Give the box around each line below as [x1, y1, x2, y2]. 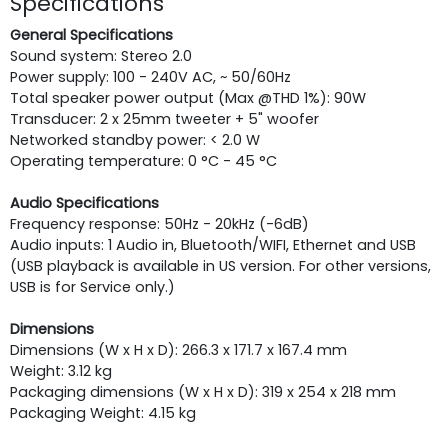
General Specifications [10, 24, 173, 45]
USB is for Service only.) [10, 276, 175, 297]
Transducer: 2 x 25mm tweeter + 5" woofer [10, 108, 319, 129]
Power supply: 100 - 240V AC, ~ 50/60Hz [10, 66, 291, 87]
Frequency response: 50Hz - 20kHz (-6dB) [10, 213, 309, 234]
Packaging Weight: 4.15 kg [10, 402, 196, 423]
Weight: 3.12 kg [10, 360, 112, 381]
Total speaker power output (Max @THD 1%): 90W [10, 87, 366, 108]
